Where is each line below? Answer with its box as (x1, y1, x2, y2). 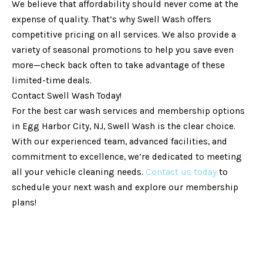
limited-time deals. (12, 75, 92, 86)
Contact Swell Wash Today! (12, 90, 122, 101)
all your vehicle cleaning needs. (12, 166, 146, 177)
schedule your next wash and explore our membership (12, 181, 238, 193)
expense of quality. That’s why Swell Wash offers (12, 14, 211, 25)
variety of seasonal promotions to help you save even (12, 44, 234, 55)
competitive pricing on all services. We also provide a (12, 29, 236, 40)
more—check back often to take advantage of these (12, 59, 225, 70)
